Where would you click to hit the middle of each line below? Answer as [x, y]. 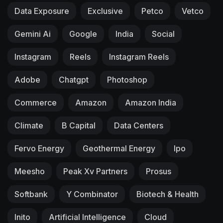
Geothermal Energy [119, 148]
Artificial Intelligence [87, 217]
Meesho [30, 171]
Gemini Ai [33, 34]
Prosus [159, 171]
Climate [29, 125]
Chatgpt [74, 79]
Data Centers [139, 125]
